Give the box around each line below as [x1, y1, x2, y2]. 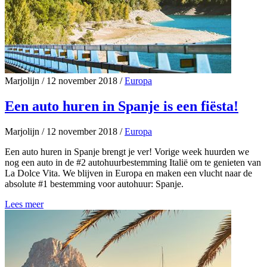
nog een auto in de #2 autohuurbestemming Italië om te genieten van [5, 157, 261, 168]
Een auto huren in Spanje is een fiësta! [5, 98, 238, 114]
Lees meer [5, 199, 44, 210]
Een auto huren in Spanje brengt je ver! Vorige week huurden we [5, 147, 249, 157]
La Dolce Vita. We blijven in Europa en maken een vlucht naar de [5, 168, 252, 179]
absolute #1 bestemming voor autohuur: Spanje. [5, 179, 184, 190]
